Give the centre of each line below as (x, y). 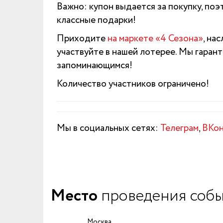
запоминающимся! (96, 66)
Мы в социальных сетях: (109, 128)
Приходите (82, 39)
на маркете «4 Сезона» (155, 39)
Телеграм (179, 128)
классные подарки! (96, 20)
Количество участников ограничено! (134, 84)
